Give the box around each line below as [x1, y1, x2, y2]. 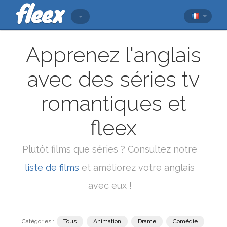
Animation [93, 218, 121, 225]
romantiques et [41, 91, 186, 116]
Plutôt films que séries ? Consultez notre [22, 144, 197, 155]
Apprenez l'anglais [26, 43, 201, 67]
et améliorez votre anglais [79, 162, 195, 173]
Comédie [173, 218, 198, 225]
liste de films [25, 162, 79, 173]
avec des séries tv [27, 67, 200, 92]
